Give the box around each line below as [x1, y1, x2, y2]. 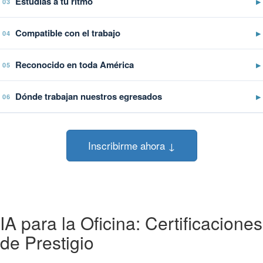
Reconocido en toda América [15, 58, 134, 71]
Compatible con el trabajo [15, 26, 120, 39]
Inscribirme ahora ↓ [87, 137, 176, 153]
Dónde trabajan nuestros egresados [15, 89, 162, 103]
